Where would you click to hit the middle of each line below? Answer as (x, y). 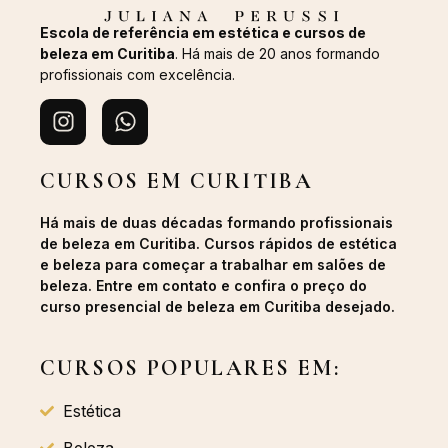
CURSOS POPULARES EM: (190, 367)
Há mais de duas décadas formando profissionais (216, 223)
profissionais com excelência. (137, 74)
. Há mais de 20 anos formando (277, 53)
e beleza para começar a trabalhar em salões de (213, 265)
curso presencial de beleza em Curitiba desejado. (217, 307)
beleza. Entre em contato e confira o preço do (203, 286)
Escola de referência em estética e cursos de (203, 32)
